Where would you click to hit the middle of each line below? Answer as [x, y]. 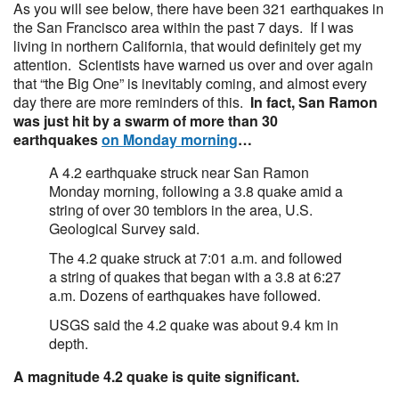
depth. [69, 343]
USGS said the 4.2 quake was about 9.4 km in [194, 325]
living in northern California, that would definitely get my [187, 46]
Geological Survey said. [124, 228]
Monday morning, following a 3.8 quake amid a [196, 191]
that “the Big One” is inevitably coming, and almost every [190, 83]
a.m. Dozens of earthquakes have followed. [185, 295]
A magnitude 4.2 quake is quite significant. [156, 376]
